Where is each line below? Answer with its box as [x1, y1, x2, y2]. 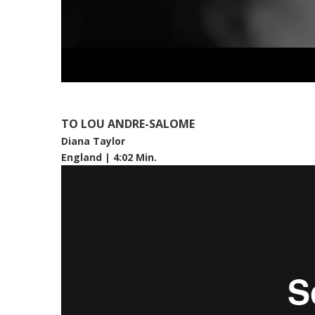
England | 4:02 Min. [61, 150, 160, 164]
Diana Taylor [61, 134, 125, 148]
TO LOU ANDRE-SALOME [61, 115, 198, 131]
